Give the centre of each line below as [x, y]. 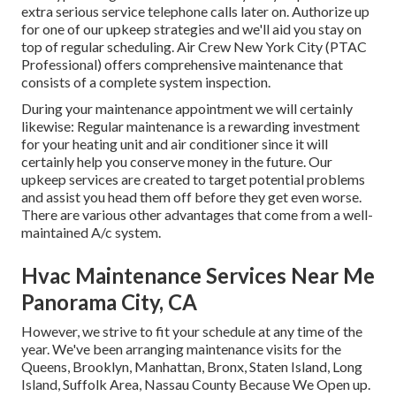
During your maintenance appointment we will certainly [187, 108]
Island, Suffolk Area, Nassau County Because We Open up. [196, 384]
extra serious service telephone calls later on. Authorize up [195, 11]
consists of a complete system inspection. [146, 81]
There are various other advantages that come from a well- [197, 214]
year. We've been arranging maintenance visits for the [181, 348]
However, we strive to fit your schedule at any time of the [192, 331]
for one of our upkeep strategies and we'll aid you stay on [191, 28]
